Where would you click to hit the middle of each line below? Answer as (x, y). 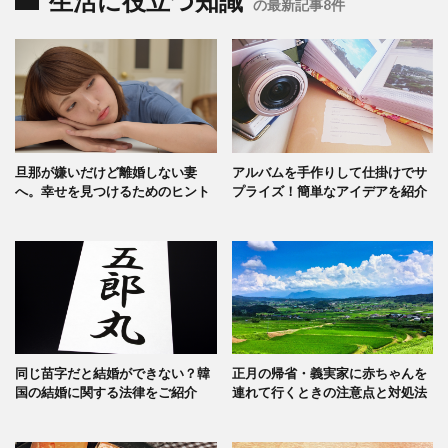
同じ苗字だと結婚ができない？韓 (112, 372)
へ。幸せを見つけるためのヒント (112, 190)
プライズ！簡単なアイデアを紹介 (329, 190)
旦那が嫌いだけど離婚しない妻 (106, 171)
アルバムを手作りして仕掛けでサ (329, 171)
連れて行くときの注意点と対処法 (329, 391)
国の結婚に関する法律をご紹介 (106, 391)
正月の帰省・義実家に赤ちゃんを (329, 372)
